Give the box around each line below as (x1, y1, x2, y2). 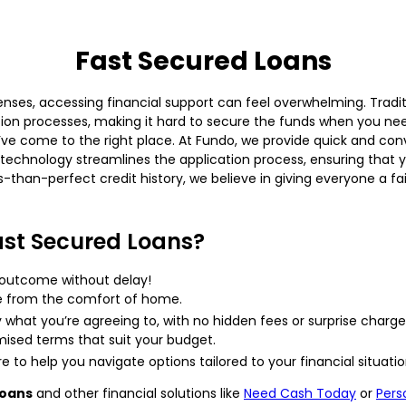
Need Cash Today (244, 383, 356, 402)
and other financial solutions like (33, 383, 244, 402)
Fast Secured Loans (74, 43, 332, 79)
